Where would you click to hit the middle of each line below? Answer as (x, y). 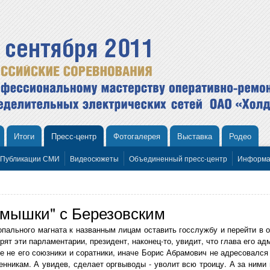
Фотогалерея (137, 136)
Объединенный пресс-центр (178, 158)
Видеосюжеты (94, 158)
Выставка (195, 136)
